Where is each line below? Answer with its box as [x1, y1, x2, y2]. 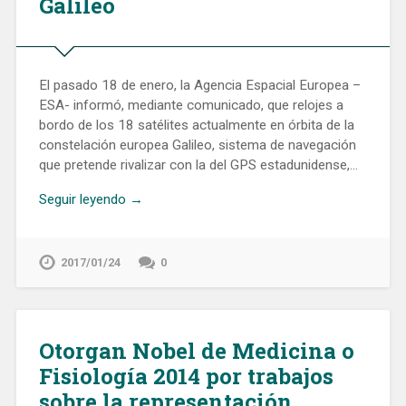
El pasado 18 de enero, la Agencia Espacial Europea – [38, 76, 361, 93]
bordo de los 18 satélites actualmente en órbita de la [38, 116, 354, 133]
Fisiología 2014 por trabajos [38, 362, 333, 391]
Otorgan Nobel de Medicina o [38, 336, 354, 366]
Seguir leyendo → [38, 191, 143, 208]
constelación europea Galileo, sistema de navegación [38, 136, 356, 153]
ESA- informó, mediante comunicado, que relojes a [38, 96, 343, 113]
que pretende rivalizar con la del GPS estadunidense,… [38, 156, 358, 173]
